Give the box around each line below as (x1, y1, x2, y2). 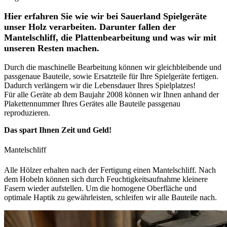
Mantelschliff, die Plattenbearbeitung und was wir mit (4, 32, 216, 43)
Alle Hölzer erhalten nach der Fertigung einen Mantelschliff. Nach (4, 165, 216, 174)
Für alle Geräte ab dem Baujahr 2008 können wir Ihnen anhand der (4, 90, 219, 99)
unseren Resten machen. (4, 43, 99, 54)
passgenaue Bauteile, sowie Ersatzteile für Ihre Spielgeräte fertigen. (4, 72, 218, 81)
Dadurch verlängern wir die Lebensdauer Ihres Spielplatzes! (4, 81, 196, 90)
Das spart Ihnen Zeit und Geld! (4, 126, 111, 135)
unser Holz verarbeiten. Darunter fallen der (4, 22, 176, 32)
